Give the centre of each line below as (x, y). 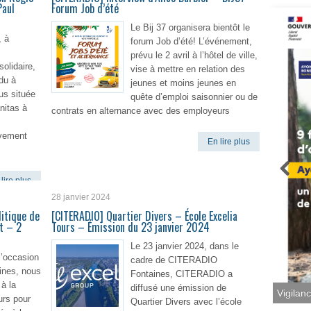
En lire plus (229, 142)
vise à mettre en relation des (188, 69)
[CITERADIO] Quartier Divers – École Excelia (144, 216)
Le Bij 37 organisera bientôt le (190, 27)
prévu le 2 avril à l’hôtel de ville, (194, 55)
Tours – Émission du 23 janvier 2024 (131, 227)
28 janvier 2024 (81, 197)
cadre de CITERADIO (174, 260)
